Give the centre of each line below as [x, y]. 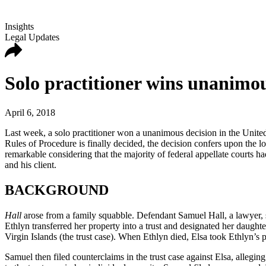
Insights [19, 26]
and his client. [31, 164]
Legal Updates [32, 37]
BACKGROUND [58, 190]
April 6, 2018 [30, 112]
